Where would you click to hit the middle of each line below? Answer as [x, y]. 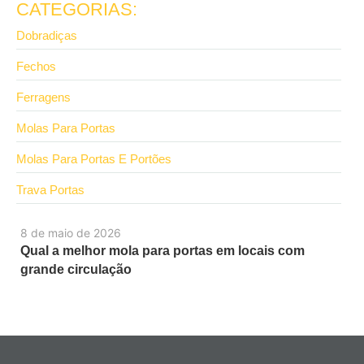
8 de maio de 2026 [71, 232]
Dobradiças [47, 35]
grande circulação [76, 269]
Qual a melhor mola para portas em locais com [162, 250]
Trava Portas [50, 189]
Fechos [36, 66]
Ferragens [43, 97]
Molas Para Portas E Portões [94, 158]
